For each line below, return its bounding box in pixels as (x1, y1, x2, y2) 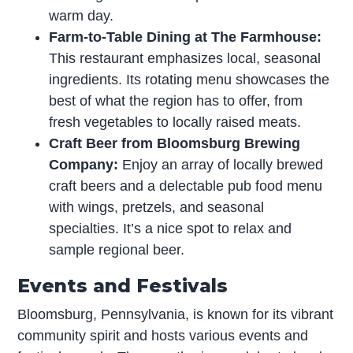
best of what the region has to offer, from (49, 92, 303, 109)
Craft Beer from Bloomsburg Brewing (49, 135, 301, 151)
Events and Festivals (17, 273, 229, 297)
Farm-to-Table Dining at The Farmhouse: (49, 28, 322, 45)
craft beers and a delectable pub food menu (49, 177, 323, 194)
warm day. (49, 7, 114, 24)
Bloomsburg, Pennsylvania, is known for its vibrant (17, 306, 334, 322)
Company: (49, 156, 123, 173)
